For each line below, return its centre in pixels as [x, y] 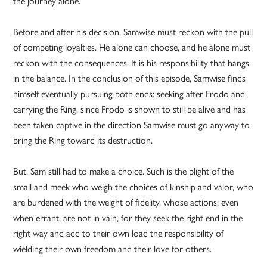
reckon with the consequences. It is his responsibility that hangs [131, 63]
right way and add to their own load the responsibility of [119, 233]
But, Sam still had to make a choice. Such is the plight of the [124, 171]
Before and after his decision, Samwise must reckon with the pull [133, 32]
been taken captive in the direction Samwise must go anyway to [132, 125]
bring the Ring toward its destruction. [83, 140]
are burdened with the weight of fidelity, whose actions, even [126, 202]
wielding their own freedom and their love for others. [113, 249]
